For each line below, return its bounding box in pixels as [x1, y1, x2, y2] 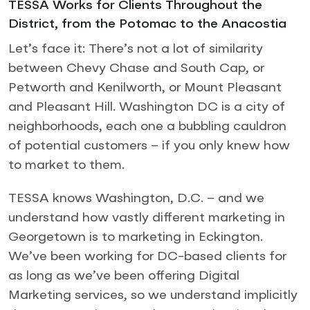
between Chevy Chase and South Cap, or [8, 62, 264, 75]
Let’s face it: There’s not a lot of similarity [8, 42, 263, 55]
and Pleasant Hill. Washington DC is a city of [8, 100, 285, 113]
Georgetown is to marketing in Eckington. [8, 230, 263, 244]
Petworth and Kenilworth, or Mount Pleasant [8, 81, 282, 94]
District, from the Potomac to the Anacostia [8, 17, 286, 30]
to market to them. [8, 158, 125, 172]
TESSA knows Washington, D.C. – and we [8, 192, 264, 205]
